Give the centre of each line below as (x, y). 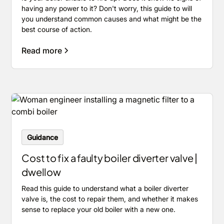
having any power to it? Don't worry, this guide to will (107, 8)
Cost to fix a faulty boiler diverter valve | (109, 158)
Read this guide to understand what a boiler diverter (105, 188)
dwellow (41, 172)
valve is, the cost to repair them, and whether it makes (110, 199)
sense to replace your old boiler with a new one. (99, 209)
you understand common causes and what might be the (112, 19)
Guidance (43, 137)
